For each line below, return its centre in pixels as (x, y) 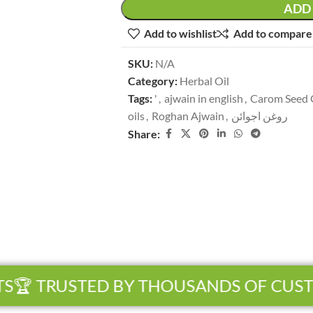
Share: (144, 133)
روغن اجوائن (260, 115)
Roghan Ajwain (188, 115)
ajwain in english (204, 98)
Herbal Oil (204, 80)
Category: (153, 80)
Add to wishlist (181, 34)
